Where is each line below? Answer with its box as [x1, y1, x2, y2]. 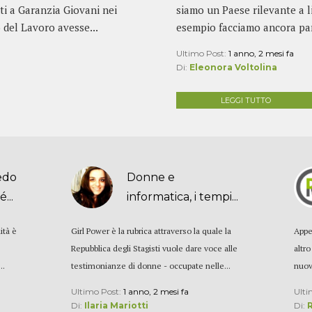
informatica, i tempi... [127, 190, 239, 204]
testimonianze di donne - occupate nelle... [71, 260, 231, 272]
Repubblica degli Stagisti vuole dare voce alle [71, 243, 238, 254]
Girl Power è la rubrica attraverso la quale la [71, 226, 232, 237]
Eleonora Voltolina [189, 62, 277, 72]
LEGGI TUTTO [220, 96, 271, 106]
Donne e [127, 171, 175, 185]
